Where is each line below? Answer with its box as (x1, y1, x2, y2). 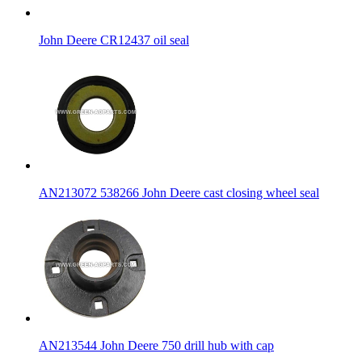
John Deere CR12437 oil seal (39, 32, 189, 47)
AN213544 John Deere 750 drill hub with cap (39, 338, 274, 352)
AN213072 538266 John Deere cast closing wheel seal (39, 185, 319, 200)
